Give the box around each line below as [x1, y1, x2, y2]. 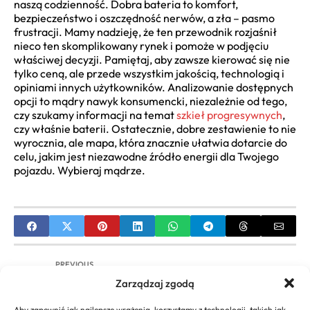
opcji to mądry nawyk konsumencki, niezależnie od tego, [14, 94, 287, 109]
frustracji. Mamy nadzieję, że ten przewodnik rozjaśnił [14, 25, 277, 39]
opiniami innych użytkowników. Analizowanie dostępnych [14, 80, 293, 95]
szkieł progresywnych [176, 108, 282, 122]
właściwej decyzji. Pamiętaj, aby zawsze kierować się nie [14, 53, 290, 67]
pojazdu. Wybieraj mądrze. [14, 163, 145, 178]
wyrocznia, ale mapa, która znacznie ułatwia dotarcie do [14, 136, 287, 150]
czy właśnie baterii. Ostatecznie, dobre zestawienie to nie [14, 122, 296, 136]
